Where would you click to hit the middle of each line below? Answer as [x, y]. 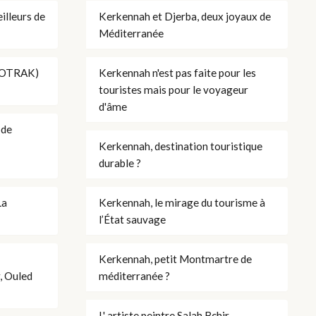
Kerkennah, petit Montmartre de [175, 259]
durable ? [120, 163]
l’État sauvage [132, 219]
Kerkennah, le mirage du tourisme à [182, 202]
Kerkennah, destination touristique [181, 146]
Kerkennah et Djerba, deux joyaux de [185, 16]
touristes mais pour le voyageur [174, 89]
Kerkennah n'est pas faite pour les [177, 72]
